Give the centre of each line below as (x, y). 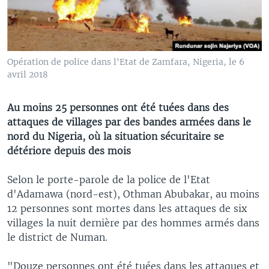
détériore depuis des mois (69, 150)
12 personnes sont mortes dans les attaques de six (127, 208)
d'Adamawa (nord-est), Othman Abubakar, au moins (133, 194)
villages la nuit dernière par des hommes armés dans (133, 222)
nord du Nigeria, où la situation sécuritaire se (116, 136)
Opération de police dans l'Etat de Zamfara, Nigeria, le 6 (126, 62)
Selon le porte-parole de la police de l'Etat (109, 179)
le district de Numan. (57, 237)
